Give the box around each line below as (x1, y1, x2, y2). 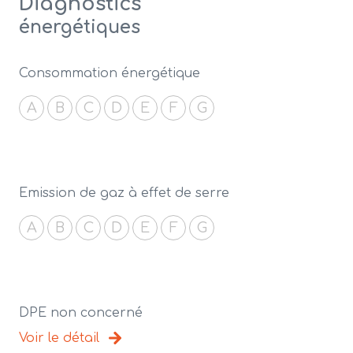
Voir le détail (19, 330, 99, 345)
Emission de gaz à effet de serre (19, 185, 229, 200)
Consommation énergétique (19, 65, 200, 80)
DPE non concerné (19, 305, 143, 320)
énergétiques (19, 17, 140, 37)
